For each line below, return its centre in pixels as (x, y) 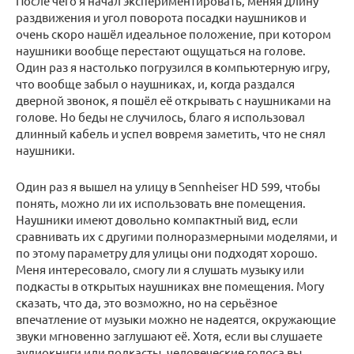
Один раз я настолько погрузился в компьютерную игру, (173, 67)
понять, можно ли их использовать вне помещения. (161, 203)
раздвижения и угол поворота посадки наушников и (161, 17)
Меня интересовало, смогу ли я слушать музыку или (160, 269)
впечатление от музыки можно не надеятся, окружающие (176, 319)
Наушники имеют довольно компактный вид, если (157, 220)
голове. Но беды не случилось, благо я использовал (160, 117)
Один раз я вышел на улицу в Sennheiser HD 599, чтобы (168, 186)
